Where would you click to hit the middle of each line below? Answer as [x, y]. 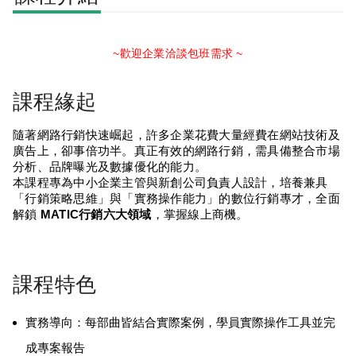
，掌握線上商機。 [200, 215]
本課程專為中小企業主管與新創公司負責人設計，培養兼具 [170, 183]
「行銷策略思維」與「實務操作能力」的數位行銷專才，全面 [176, 199]
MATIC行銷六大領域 [96, 215]
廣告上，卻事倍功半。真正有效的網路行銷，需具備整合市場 [176, 151]
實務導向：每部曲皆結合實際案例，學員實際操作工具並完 [180, 323]
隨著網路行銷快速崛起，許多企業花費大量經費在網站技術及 [176, 135]
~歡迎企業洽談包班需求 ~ [178, 54]
